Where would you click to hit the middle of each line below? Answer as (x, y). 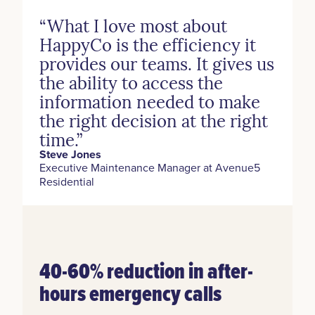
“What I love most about (133, 25)
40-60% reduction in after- (146, 270)
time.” (61, 139)
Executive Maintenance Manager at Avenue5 (150, 167)
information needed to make (150, 101)
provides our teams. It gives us (157, 63)
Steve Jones (70, 154)
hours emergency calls (130, 293)
